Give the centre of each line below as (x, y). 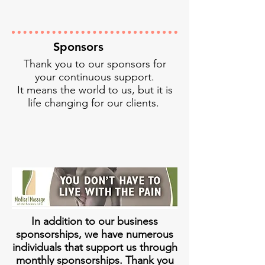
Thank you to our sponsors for (95, 64)
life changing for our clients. (95, 103)
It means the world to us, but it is (95, 90)
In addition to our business (95, 221)
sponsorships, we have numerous (95, 234)
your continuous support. (95, 77)
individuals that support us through (95, 247)
